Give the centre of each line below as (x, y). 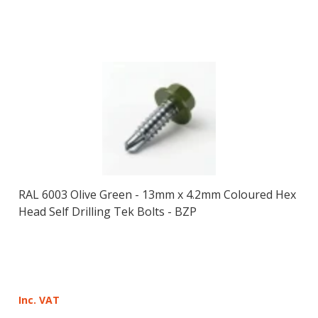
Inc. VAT (39, 300)
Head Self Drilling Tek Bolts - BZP (107, 211)
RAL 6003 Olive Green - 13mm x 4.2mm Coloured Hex (157, 194)
